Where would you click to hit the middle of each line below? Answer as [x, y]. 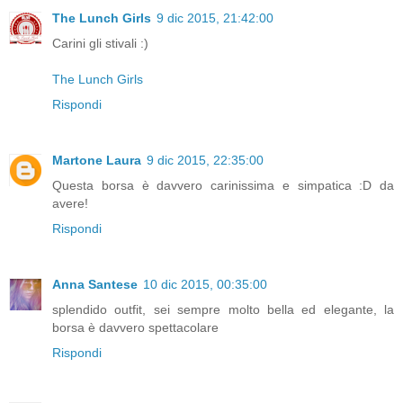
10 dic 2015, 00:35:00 [205, 285]
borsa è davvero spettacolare [135, 328]
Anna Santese [95, 285]
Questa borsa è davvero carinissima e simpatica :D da [223, 186]
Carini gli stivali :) [100, 44]
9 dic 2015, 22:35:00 [205, 161]
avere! [70, 204]
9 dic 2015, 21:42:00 [215, 18]
